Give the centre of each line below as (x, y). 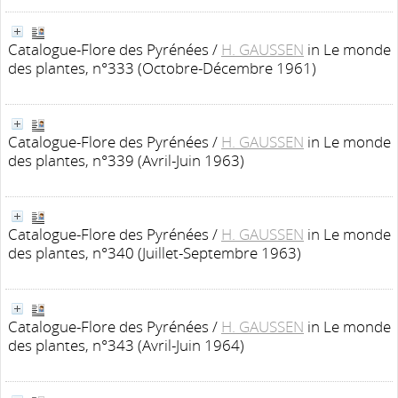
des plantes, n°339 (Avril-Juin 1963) (126, 160)
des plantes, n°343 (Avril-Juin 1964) (126, 345)
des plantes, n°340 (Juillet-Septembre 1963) (155, 253)
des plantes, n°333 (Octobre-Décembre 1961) (162, 68)
